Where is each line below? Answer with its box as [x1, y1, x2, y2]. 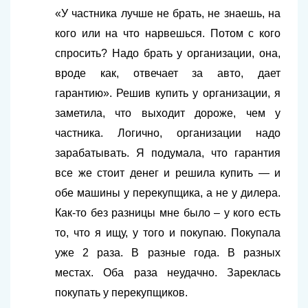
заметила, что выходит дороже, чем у [55, 107, 280, 119]
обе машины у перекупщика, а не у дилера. [55, 187, 280, 199]
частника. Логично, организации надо [55, 127, 280, 139]
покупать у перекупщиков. [55, 287, 188, 298]
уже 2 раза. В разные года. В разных [55, 247, 280, 258]
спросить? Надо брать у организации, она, [55, 47, 280, 59]
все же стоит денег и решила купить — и [55, 167, 280, 179]
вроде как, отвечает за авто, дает [55, 67, 280, 79]
